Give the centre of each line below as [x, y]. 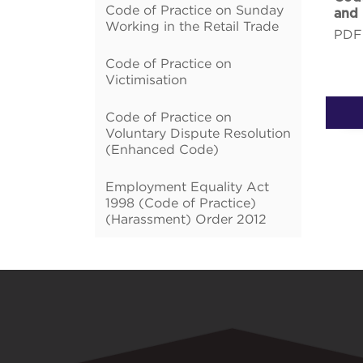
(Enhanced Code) [162, 149]
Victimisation [146, 79]
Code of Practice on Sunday [194, 10]
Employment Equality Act [187, 186]
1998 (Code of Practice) [181, 203]
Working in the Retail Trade [192, 26]
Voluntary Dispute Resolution [198, 133]
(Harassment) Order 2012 [186, 219]
